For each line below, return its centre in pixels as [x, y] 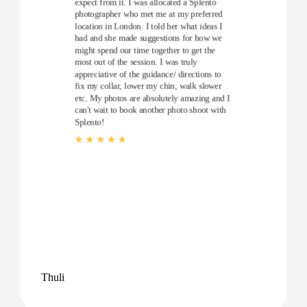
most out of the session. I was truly [136, 62]
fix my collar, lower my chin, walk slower [148, 86]
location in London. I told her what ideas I [149, 26]
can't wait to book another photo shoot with [150, 110]
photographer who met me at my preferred [149, 14]
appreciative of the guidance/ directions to [148, 74]
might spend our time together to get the [145, 50]
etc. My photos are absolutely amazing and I [152, 98]
